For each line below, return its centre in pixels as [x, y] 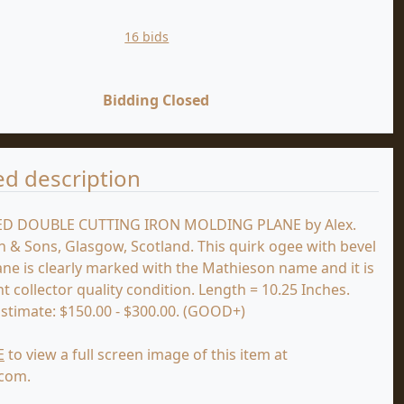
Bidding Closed [156, 101]
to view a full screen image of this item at [146, 355]
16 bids [147, 37]
